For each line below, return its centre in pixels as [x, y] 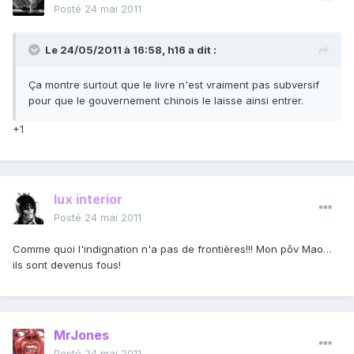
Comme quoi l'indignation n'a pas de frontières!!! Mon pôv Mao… [172, 249]
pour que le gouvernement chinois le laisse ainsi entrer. [166, 101]
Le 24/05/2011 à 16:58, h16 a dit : [131, 50]
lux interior [88, 200]
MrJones [81, 335]
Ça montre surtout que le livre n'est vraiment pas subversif [174, 85]
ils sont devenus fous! [67, 265]
